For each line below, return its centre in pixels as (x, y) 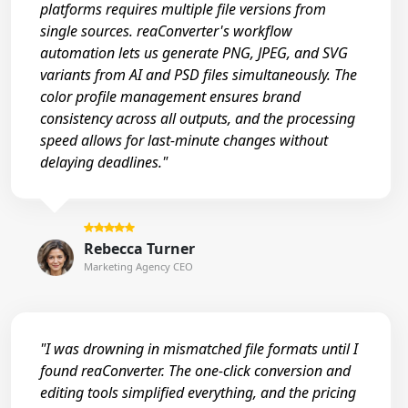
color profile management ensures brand (170, 96)
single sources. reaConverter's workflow (166, 31)
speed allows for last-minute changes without (184, 140)
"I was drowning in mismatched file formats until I (199, 348)
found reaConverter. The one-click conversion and (195, 370)
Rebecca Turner (139, 249)
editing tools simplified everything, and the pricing (198, 392)
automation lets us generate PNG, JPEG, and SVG (194, 52)
